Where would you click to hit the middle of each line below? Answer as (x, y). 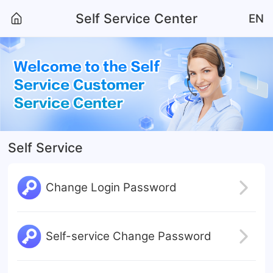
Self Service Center (136, 19)
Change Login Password (111, 188)
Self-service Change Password (128, 236)
